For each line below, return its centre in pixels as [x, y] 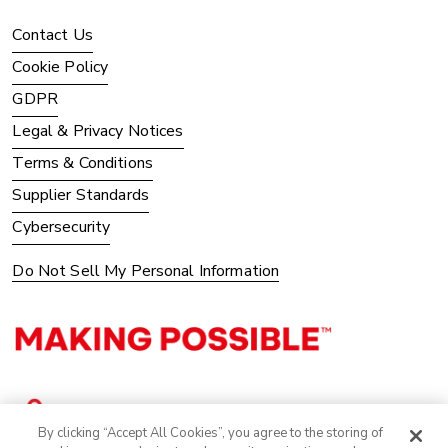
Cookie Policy [60, 66]
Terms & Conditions [82, 162]
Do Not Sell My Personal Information [146, 270]
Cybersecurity [61, 226]
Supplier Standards [80, 194]
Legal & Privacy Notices [98, 130]
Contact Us [52, 34]
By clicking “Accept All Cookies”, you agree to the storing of [211, 433]
